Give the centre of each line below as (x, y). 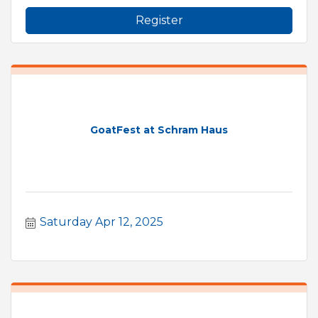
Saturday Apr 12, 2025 (102, 221)
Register (159, 20)
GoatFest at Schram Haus (159, 130)
